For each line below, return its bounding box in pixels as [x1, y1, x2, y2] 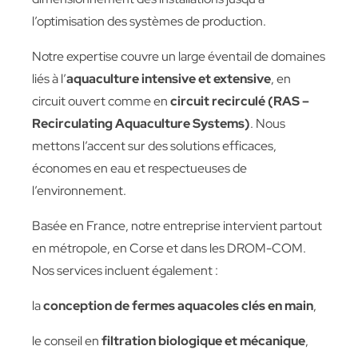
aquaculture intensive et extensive [66, 70, 271, 87]
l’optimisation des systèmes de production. [32, 13, 266, 30]
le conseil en [32, 332, 101, 349]
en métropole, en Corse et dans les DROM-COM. [32, 240, 306, 257]
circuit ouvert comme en [32, 93, 170, 109]
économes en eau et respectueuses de [32, 160, 247, 177]
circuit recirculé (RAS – [170, 93, 309, 109]
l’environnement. [32, 182, 126, 199]
